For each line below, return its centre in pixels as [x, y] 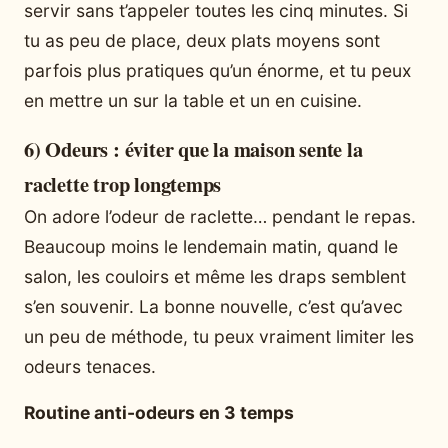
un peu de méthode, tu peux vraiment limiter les [219, 336]
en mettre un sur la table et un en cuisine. [193, 100]
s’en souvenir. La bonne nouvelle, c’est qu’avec [213, 306]
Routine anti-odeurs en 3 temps [159, 412]
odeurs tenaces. [90, 366]
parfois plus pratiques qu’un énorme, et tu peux [217, 70]
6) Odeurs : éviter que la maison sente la [193, 148]
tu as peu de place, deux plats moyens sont [202, 40]
